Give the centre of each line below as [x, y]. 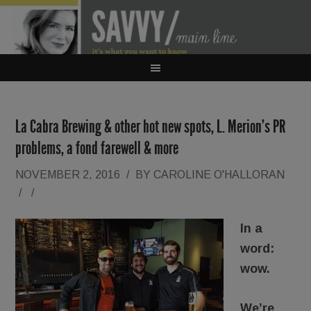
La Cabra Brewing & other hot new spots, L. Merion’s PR [151, 127]
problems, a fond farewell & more [97, 148]
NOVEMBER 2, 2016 [68, 175]
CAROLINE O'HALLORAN [219, 175]
